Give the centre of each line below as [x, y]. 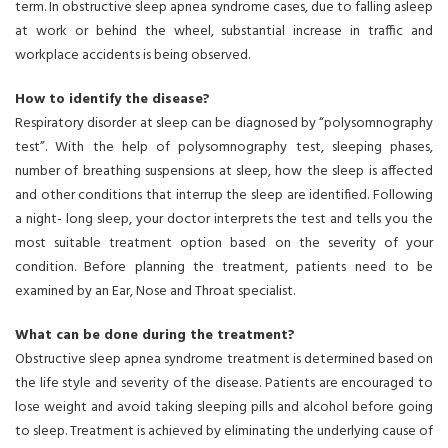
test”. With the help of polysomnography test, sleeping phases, [224, 147]
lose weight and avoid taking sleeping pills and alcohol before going [224, 407]
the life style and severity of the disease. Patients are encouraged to [224, 383]
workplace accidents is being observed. [132, 55]
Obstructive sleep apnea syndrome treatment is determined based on [224, 359]
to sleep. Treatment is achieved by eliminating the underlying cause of [224, 431]
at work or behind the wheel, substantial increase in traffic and [224, 31]
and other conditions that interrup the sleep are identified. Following [224, 195]
